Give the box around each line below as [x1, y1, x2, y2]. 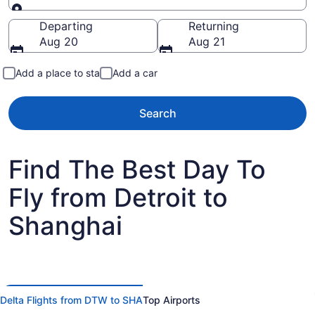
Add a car [112, 67, 157, 79]
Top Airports [143, 294, 200, 306]
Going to [39, 11, 86, 25]
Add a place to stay [15, 67, 105, 79]
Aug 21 [188, 34, 225, 49]
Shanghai [8, 210, 122, 241]
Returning [188, 19, 239, 33]
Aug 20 [39, 34, 78, 49]
